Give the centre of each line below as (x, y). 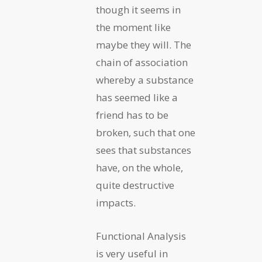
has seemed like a (137, 98)
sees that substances (144, 150)
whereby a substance (145, 80)
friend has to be (132, 115)
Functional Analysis (141, 236)
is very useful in (132, 254)
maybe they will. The (144, 45)
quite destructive (135, 185)
